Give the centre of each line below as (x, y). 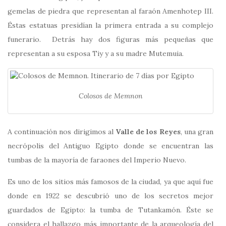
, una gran (197, 131)
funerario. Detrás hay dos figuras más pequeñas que (110, 40)
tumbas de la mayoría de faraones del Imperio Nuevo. (97, 160)
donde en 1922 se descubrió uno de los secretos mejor (110, 195)
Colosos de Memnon (110, 96)
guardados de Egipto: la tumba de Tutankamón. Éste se (110, 210)
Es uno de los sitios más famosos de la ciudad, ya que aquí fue (110, 181)
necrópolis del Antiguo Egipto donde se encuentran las (110, 146)
